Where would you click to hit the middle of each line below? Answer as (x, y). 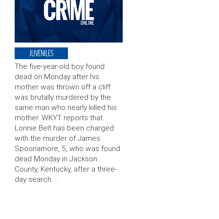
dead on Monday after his (57, 77)
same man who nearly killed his (66, 108)
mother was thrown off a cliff (63, 87)
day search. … (37, 180)
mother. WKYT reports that (59, 118)
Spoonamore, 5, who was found (67, 149)
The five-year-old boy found (60, 67)
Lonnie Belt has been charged (64, 128)
